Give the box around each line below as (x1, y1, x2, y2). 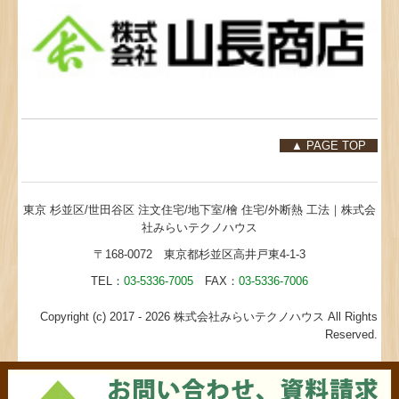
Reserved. (324, 328, 378, 342)
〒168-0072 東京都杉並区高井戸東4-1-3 (94, 248, 305, 262)
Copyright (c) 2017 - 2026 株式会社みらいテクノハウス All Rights (39, 310, 378, 324)
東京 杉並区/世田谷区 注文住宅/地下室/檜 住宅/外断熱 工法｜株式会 (23, 203, 376, 217)
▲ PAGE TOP (279, 139, 378, 153)
